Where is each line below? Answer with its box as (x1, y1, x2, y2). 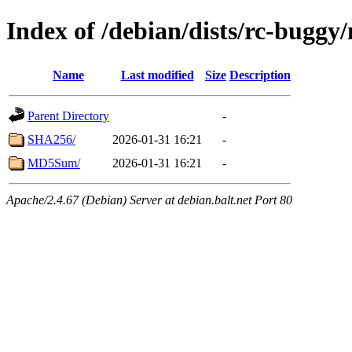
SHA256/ (27, 132, 75, 146)
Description (229, 68, 291, 82)
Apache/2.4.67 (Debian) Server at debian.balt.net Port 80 (6, 192, 292, 207)
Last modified (120, 68, 194, 82)
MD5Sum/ (27, 156, 80, 170)
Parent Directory (27, 108, 109, 123)
